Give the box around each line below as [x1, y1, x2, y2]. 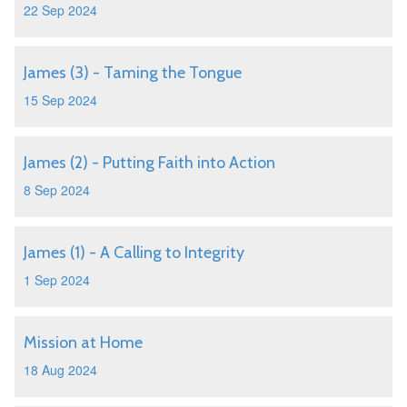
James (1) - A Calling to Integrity [24, 243, 244, 263]
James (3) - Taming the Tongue [24, 63, 242, 83]
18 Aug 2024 [24, 361, 97, 379]
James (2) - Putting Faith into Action [24, 153, 275, 173]
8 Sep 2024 [24, 181, 90, 199]
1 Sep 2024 [24, 271, 90, 289]
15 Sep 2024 [24, 91, 97, 109]
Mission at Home [24, 333, 143, 352]
